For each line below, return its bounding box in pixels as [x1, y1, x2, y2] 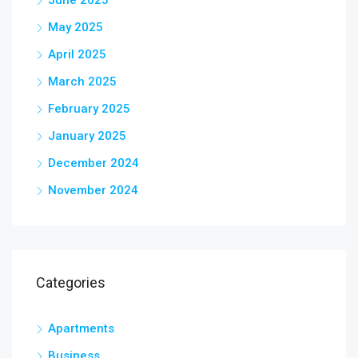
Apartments [48, 321, 114, 336]
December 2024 [48, 156, 139, 171]
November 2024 [48, 183, 138, 198]
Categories [36, 274, 105, 292]
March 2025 [48, 74, 117, 89]
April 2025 [48, 47, 106, 62]
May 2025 [48, 20, 103, 35]
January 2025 [48, 129, 126, 144]
